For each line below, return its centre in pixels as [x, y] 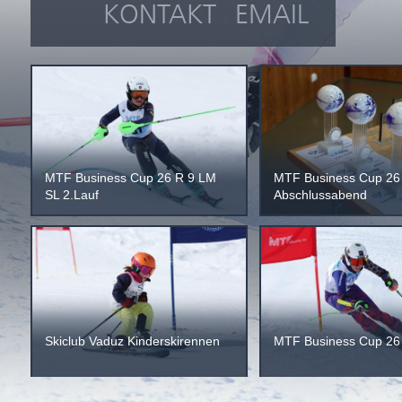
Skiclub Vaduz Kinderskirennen [132, 341]
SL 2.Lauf [71, 195]
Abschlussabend [320, 195]
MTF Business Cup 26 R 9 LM [130, 178]
